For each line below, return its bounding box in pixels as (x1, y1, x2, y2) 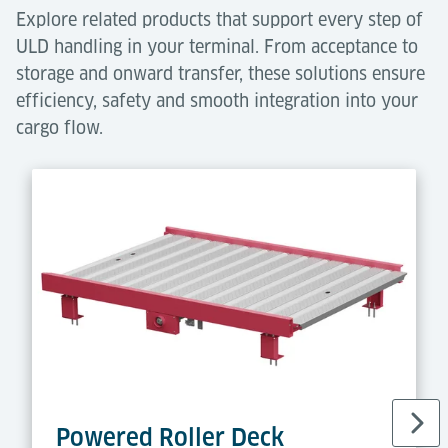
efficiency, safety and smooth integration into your (16, 89, 418, 111)
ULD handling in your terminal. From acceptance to (16, 35, 418, 57)
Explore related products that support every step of (16, 8, 423, 30)
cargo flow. (16, 116, 103, 138)
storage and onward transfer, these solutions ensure (16, 62, 425, 84)
